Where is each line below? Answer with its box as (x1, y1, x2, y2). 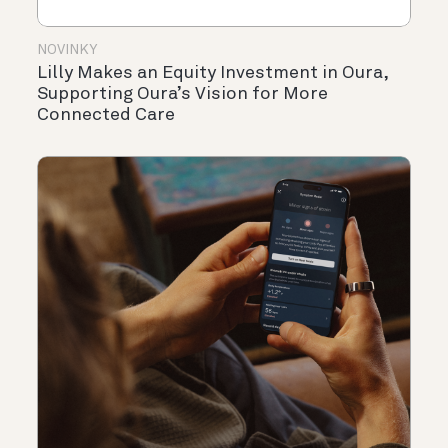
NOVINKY (37, 42, 97, 57)
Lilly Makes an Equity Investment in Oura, (37, 63, 388, 82)
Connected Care (37, 105, 175, 124)
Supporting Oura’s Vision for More (37, 84, 328, 103)
